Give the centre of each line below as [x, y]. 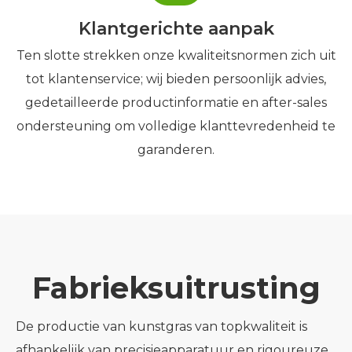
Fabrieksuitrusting [176, 288]
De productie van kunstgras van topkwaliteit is [161, 326]
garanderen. [176, 150]
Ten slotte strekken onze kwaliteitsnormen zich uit [176, 55]
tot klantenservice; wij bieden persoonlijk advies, [176, 79]
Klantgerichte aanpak [176, 29]
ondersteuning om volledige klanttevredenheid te [176, 126]
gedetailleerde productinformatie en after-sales [176, 103]
